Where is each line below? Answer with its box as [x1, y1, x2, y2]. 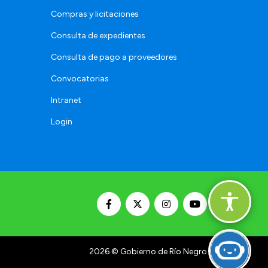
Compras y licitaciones [51, 9, 139, 20]
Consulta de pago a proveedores [51, 52, 177, 63]
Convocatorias [51, 74, 109, 84]
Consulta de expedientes [51, 31, 145, 41]
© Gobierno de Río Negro [109, 246, 207, 257]
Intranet [51, 95, 81, 106]
